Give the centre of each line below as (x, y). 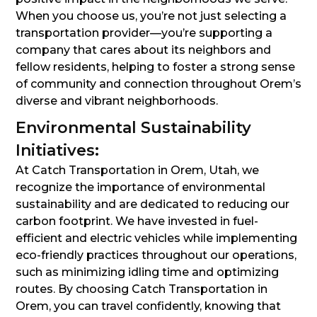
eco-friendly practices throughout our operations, (156, 255)
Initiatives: (57, 151)
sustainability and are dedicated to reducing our (152, 204)
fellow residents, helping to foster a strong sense (155, 67)
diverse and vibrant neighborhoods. (117, 101)
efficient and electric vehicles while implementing (156, 238)
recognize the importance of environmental (140, 188)
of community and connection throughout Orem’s (158, 84)
